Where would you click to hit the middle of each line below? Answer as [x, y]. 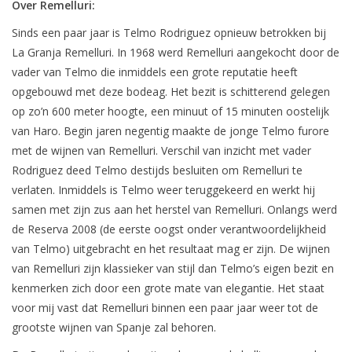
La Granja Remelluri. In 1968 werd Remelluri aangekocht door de [176, 53]
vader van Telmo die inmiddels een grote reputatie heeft [155, 72]
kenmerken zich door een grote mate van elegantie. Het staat [168, 288]
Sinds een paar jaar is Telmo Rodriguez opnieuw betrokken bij [169, 33]
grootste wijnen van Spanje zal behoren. [114, 328]
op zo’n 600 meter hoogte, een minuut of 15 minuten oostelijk [170, 112]
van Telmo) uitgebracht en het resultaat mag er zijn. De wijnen [171, 249]
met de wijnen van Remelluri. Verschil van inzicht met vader [161, 151]
